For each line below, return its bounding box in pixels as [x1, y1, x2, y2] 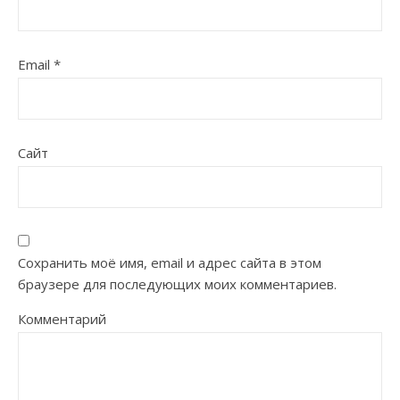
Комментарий [18, 309, 106, 328]
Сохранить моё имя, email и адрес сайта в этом [18, 253, 321, 271]
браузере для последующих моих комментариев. [18, 274, 337, 293]
